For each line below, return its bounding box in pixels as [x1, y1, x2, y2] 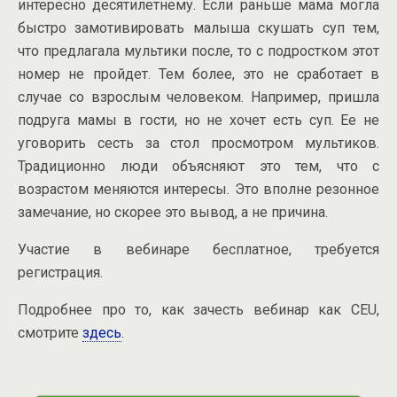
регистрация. [18, 264, 103, 281]
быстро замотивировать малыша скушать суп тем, [18, 19, 379, 36]
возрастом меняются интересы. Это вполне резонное [18, 181, 379, 198]
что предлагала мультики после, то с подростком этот [18, 43, 379, 59]
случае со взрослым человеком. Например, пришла [18, 89, 379, 105]
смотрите [18, 324, 82, 341]
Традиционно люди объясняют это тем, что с [18, 158, 379, 175]
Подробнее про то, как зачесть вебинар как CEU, [18, 301, 379, 318]
